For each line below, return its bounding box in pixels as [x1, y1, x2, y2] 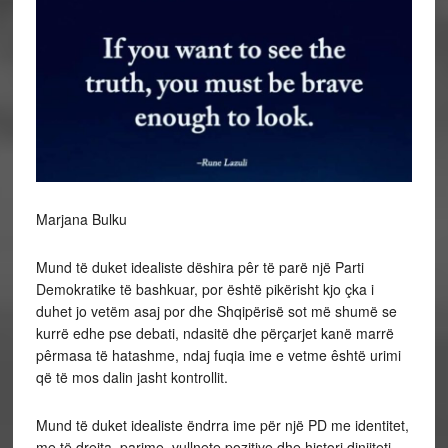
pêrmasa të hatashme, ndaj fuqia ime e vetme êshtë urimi [35, 345, 401, 366]
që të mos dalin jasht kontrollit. [35, 367, 228, 388]
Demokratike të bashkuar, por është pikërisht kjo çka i [35, 279, 374, 300]
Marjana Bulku [35, 209, 127, 230]
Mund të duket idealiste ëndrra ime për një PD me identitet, [35, 415, 409, 436]
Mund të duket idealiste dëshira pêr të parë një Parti [35, 257, 364, 278]
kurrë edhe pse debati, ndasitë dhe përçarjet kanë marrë [35, 323, 394, 344]
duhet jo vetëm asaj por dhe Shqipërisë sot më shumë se [35, 301, 397, 322]
